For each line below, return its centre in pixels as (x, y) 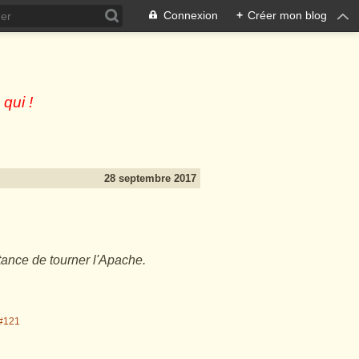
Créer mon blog (287, 15)
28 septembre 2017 (150, 178)
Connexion (191, 15)
